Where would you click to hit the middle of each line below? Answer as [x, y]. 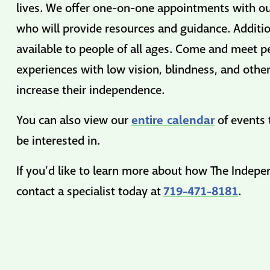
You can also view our [74, 120]
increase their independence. [90, 90]
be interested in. [58, 141]
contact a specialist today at [89, 191]
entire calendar [173, 120]
